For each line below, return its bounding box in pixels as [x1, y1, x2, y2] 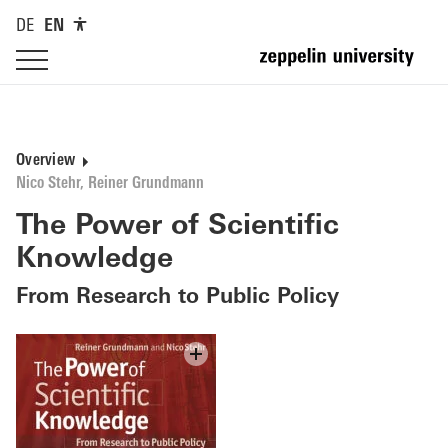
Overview [16, 153, 75, 169]
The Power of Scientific [16, 213, 339, 241]
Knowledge [16, 246, 173, 274]
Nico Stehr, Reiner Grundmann [16, 176, 204, 192]
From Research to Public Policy [16, 287, 339, 308]
